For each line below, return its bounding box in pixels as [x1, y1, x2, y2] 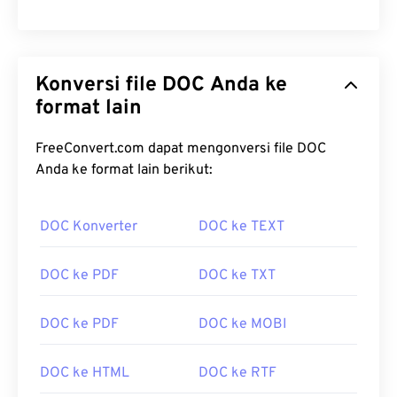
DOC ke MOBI [198, 315, 287, 334]
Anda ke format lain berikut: [35, 161, 213, 180]
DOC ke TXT [198, 267, 276, 285]
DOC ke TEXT [198, 218, 284, 237]
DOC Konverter [40, 218, 137, 237]
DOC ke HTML [40, 364, 129, 383]
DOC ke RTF [198, 364, 276, 383]
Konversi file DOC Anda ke [35, 73, 162, 99]
